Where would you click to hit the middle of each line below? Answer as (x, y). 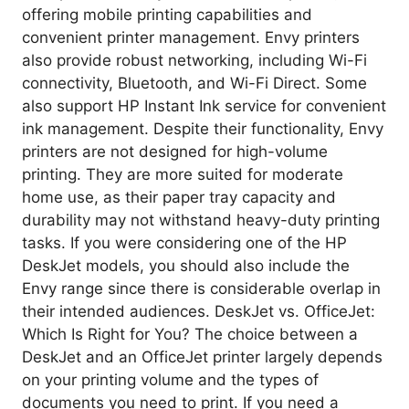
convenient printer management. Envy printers (191, 37)
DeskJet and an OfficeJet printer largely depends (202, 357)
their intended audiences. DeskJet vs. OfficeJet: (199, 311)
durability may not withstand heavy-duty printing (201, 220)
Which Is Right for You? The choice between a (190, 334)
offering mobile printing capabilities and (167, 14)
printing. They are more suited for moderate (183, 174)
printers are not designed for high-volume (175, 151)
